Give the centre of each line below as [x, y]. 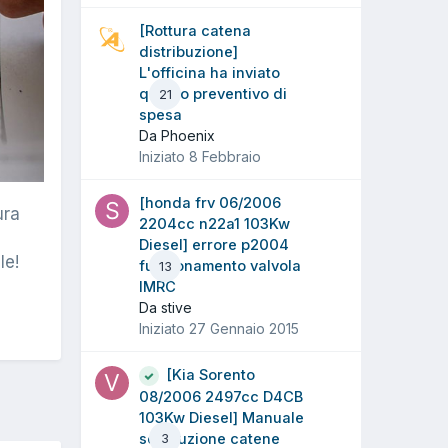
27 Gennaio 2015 [244, 329]
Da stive [165, 308]
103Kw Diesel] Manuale [221, 418]
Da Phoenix [177, 136]
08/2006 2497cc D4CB [221, 397]
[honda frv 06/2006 [210, 203]
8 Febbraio [225, 157]
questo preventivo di [213, 94]
